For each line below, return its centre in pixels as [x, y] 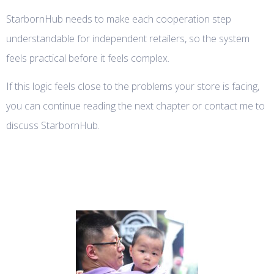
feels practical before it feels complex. [88, 58]
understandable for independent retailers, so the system [128, 39]
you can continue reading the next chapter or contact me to [135, 106]
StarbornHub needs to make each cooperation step [119, 19]
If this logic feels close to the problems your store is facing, [133, 87]
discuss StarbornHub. [53, 126]
